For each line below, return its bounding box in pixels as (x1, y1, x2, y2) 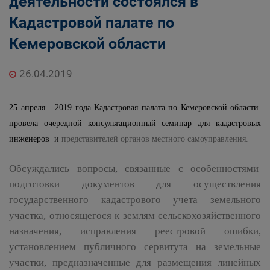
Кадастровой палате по (9, 14, 174, 31)
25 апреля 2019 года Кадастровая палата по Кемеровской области (9, 103, 261, 112)
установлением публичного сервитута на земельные (9, 241, 261, 253)
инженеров (9, 134, 54, 143)
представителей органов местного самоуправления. (61, 134, 248, 143)
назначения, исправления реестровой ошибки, (9, 225, 261, 237)
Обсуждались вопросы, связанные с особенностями (9, 163, 261, 174)
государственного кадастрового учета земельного (9, 194, 261, 206)
